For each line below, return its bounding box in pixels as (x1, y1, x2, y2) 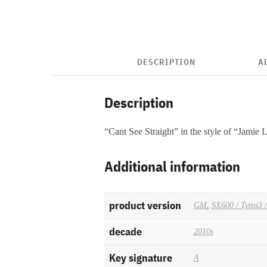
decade (108, 225, 142, 238)
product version (108, 198, 181, 212)
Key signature (108, 251, 172, 265)
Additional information (104, 157, 240, 176)
